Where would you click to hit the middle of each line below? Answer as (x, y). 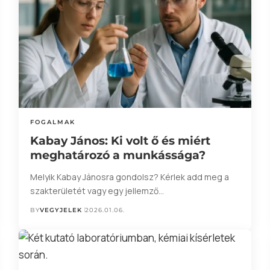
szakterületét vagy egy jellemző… (97, 190)
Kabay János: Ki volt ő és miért (120, 140)
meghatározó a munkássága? (118, 155)
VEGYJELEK (61, 210)
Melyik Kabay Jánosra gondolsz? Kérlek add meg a (129, 177)
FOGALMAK (52, 122)
